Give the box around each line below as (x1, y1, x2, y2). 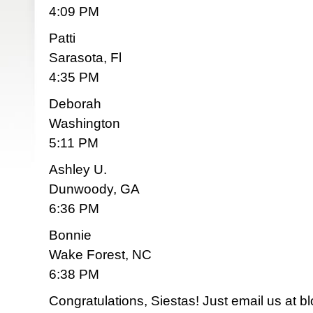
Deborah (49, 96, 101, 111)
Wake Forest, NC (49, 247, 152, 262)
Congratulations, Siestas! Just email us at (49, 293, 300, 308)
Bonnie (49, 228, 92, 242)
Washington (49, 116, 120, 131)
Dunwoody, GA (49, 182, 140, 196)
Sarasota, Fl (49, 50, 122, 65)
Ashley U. (49, 162, 107, 177)
